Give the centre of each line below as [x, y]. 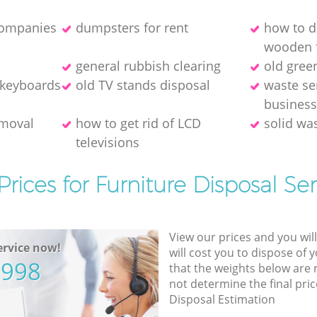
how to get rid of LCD [138, 123]
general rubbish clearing [148, 65]
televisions [107, 142]
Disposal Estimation [222, 299]
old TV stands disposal [143, 85]
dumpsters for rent [132, 27]
